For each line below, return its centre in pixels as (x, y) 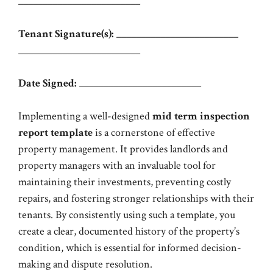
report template (55, 133)
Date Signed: (48, 83)
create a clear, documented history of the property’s (129, 231)
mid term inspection (201, 116)
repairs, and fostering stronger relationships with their (136, 198)
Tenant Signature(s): (66, 34)
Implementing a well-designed (85, 116)
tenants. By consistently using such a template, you (127, 215)
